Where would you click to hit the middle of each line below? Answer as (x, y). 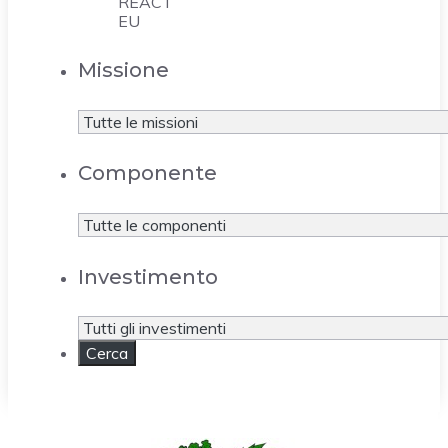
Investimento (148, 276)
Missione (123, 70)
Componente (147, 173)
